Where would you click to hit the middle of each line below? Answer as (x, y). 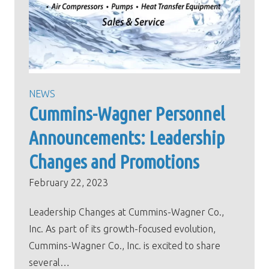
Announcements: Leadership (127, 138)
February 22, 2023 (68, 183)
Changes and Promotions (114, 162)
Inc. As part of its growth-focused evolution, (122, 229)
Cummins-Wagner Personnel (127, 114)
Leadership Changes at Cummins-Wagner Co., (126, 212)
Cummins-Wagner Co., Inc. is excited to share (125, 246)
